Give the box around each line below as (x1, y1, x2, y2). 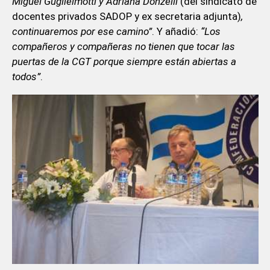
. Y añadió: (151, 25, 201, 38)
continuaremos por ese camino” (11, 25, 152, 38)
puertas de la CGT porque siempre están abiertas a (11, 55, 236, 68)
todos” (11, 71, 40, 83)
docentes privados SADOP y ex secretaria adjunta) (11, 10, 241, 23)
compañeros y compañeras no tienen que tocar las (11, 40, 235, 53)
